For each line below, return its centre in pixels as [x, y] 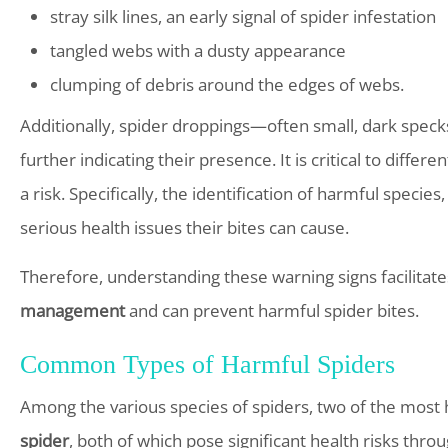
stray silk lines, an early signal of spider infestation [243, 16]
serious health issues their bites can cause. [184, 227]
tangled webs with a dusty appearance [198, 50]
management [72, 310]
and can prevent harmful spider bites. [272, 310]
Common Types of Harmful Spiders [207, 364]
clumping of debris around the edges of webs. [227, 84]
